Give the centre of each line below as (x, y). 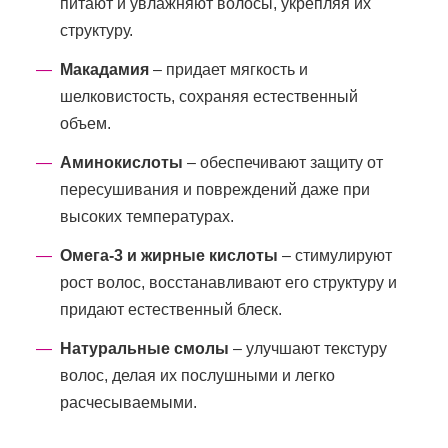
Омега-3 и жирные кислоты (169, 255)
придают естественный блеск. (171, 309)
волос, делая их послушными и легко (197, 375)
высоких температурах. (147, 216)
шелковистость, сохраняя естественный (209, 96)
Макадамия (104, 69)
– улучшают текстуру (308, 348)
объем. (85, 123)
